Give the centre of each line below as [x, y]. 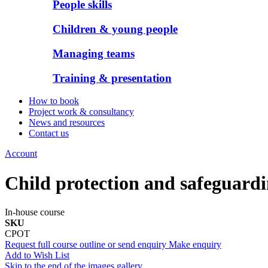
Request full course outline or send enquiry [86, 245]
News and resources [67, 123]
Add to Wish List [37, 255]
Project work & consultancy [81, 112]
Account [21, 154]
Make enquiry [195, 245]
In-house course [35, 212]
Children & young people [115, 29]
